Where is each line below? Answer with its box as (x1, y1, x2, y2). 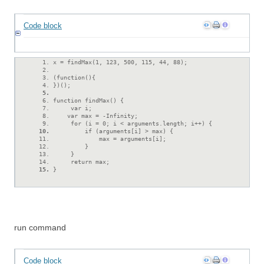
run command (14, 223, 66, 232)
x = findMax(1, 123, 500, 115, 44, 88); (53, 59, 187, 65)
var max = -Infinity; (53, 113, 138, 119)
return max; (53, 159, 110, 165)
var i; (53, 105, 92, 111)
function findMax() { (53, 97, 124, 104)
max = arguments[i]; (53, 136, 166, 142)
